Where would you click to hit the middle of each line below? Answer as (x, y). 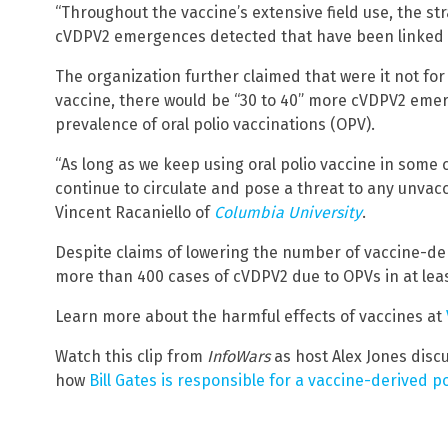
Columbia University (288, 212)
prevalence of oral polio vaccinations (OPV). (215, 124)
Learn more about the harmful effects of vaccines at (250, 316)
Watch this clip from (131, 356)
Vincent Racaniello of (134, 212)
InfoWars (238, 356)
